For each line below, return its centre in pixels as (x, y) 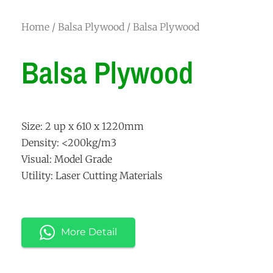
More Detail (89, 232)
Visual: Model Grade (67, 159)
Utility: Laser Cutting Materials (92, 176)
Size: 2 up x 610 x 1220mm (83, 126)
